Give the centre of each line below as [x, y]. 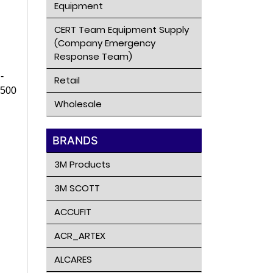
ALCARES [73, 259]
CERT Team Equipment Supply [121, 30]
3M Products [82, 164]
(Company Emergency [105, 43]
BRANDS [75, 140]
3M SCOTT [77, 188]
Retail [67, 80]
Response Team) [93, 56]
